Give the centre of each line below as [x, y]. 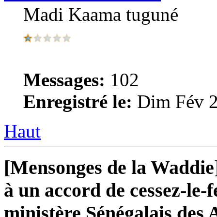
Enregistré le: [78, 102]
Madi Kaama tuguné [101, 15]
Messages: [64, 80]
